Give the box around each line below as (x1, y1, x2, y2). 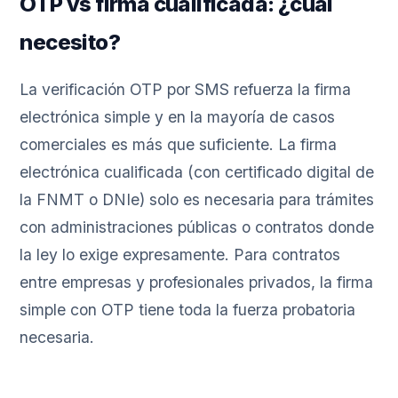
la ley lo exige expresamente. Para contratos (20, 245, 341, 265)
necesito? (20, 29, 121, 56)
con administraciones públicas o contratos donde (20, 218, 375, 237)
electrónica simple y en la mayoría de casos (20, 107, 336, 127)
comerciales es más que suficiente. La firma (20, 135, 338, 155)
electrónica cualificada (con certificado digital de (20, 163, 375, 182)
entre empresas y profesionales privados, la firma (20, 273, 374, 292)
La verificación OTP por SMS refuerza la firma (20, 80, 352, 99)
